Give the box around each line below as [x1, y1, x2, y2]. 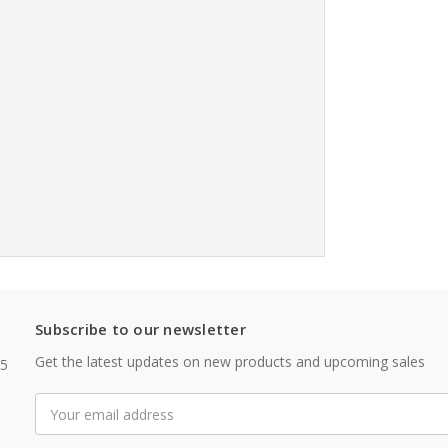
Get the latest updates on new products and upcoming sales [35, 352, 425, 372]
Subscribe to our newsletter [35, 319, 246, 340]
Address [35, 415, 90, 435]
